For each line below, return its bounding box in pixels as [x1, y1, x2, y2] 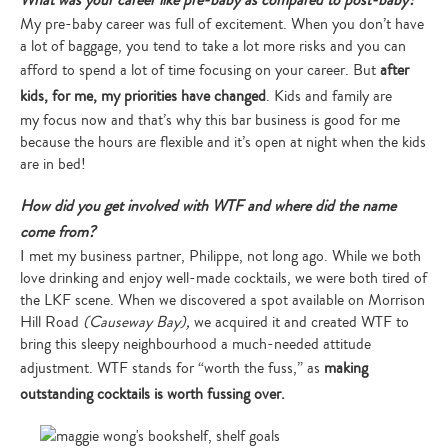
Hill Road [20, 311, 83, 333]
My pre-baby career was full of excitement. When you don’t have [20, 13, 424, 35]
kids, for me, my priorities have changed [20, 85, 266, 107]
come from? [20, 221, 95, 243]
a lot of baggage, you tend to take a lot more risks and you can [20, 35, 406, 57]
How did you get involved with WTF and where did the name [20, 195, 396, 217]
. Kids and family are [266, 85, 392, 107]
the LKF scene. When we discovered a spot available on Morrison [20, 289, 425, 311]
